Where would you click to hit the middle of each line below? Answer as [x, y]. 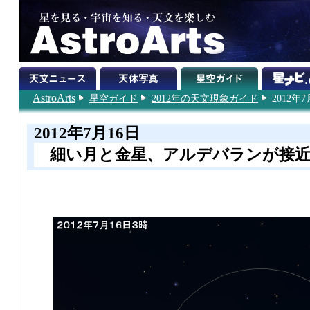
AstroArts [54, 98]
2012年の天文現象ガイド [205, 98]
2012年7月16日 [86, 133]
